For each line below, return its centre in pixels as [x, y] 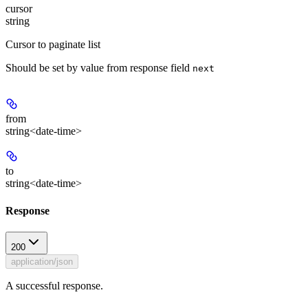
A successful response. [54, 285]
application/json [42, 261]
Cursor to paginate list [53, 45]
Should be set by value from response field [99, 68]
